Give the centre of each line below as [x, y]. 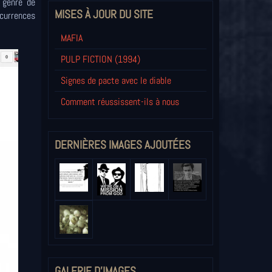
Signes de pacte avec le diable [116, 81]
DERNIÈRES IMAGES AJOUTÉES [122, 145]
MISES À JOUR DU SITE [104, 15]
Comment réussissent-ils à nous [120, 102]
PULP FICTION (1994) [100, 59]
